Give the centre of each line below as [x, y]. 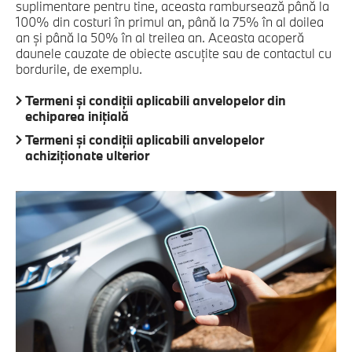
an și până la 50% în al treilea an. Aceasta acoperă [160, 37]
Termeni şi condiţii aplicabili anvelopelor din [156, 100]
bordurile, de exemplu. [79, 68]
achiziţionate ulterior [87, 155]
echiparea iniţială [77, 115]
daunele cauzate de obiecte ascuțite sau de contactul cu [174, 53]
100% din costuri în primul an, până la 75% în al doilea [170, 21]
